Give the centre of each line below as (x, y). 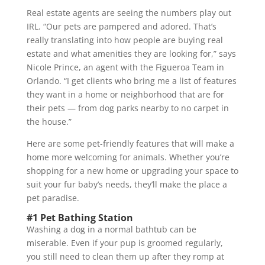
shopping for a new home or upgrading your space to (132, 170)
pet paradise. (53, 198)
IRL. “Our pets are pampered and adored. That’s (121, 26)
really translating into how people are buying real (125, 40)
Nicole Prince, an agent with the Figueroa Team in (125, 67)
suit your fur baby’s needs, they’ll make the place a (127, 184)
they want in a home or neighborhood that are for (125, 94)
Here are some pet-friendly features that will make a (130, 143)
